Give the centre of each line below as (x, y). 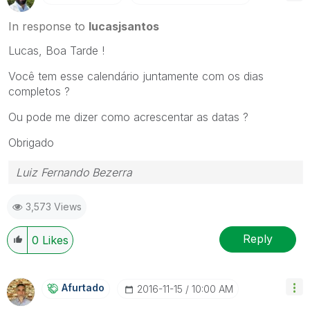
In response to (48, 26)
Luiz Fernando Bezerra (74, 172)
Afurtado (83, 287)
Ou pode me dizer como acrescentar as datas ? (128, 117)
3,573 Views (54, 206)
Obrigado (31, 142)
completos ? (39, 91)
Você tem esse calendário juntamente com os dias (136, 76)
